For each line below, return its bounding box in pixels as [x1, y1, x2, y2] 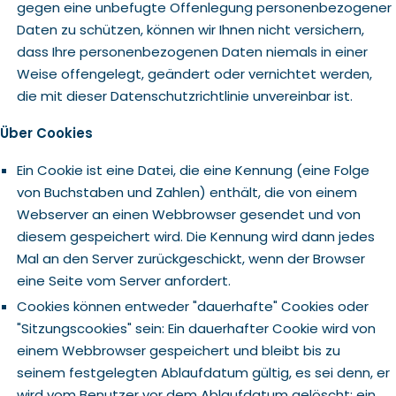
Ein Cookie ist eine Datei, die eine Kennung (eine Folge [16, 161, 369, 179]
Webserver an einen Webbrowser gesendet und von [16, 205, 361, 224]
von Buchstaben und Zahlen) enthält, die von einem [16, 183, 357, 202]
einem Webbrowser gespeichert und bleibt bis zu [16, 341, 340, 360]
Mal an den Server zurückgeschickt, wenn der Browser [16, 249, 365, 268]
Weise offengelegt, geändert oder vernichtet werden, [16, 65, 372, 83]
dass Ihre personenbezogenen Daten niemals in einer [16, 42, 368, 61]
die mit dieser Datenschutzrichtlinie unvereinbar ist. [16, 87, 353, 105]
